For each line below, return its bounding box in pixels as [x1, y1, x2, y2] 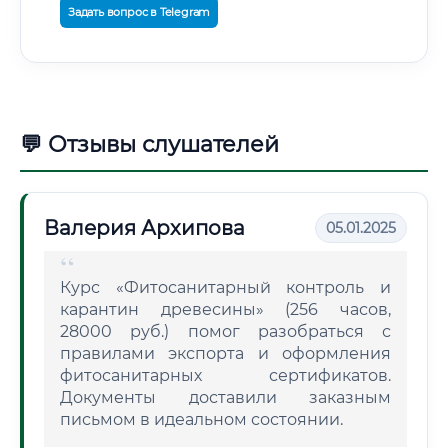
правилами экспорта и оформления [60, 344, 391, 363]
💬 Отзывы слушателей [20, 131, 279, 158]
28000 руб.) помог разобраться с [60, 322, 391, 341]
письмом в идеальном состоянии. [60, 410, 343, 429]
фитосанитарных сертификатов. [60, 366, 391, 385]
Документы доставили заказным [60, 388, 391, 407]
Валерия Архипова [44, 216, 245, 240]
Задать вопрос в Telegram [68, 5, 211, 19]
